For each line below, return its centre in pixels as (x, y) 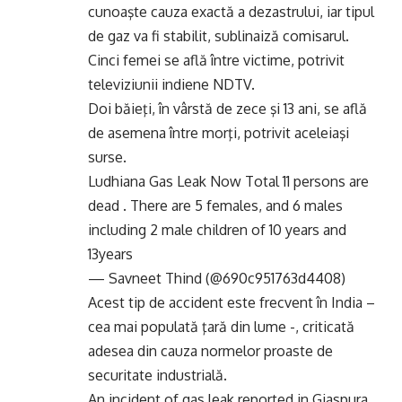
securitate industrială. (157, 375)
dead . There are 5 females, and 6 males (215, 205)
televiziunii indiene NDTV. (171, 84)
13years (110, 254)
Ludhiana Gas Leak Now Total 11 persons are (228, 181)
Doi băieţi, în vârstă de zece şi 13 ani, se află (227, 109)
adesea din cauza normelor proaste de (210, 351)
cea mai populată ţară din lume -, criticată (221, 327)
